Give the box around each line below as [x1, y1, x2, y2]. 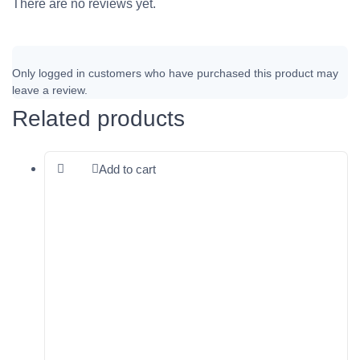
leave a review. [12, 83, 88, 96]
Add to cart [99, 162, 156, 176]
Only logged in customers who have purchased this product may [12, 66, 338, 80]
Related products [12, 105, 185, 131]
